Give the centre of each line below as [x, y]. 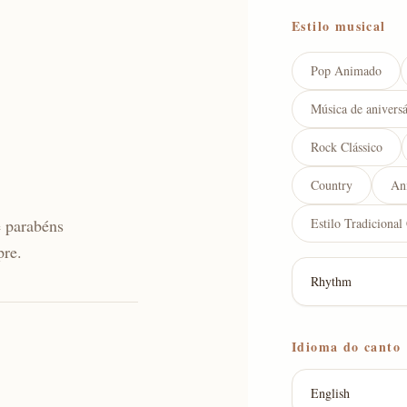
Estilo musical [339, 26]
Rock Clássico [347, 147]
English [330, 393]
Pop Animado [346, 70]
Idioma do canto [346, 347]
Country [332, 185]
